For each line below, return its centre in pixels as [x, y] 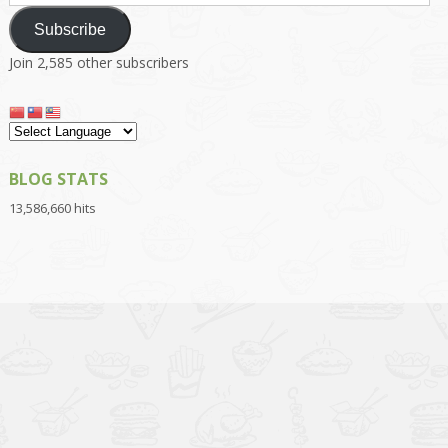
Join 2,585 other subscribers [98, 63]
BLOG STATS [58, 179]
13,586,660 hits [52, 208]
